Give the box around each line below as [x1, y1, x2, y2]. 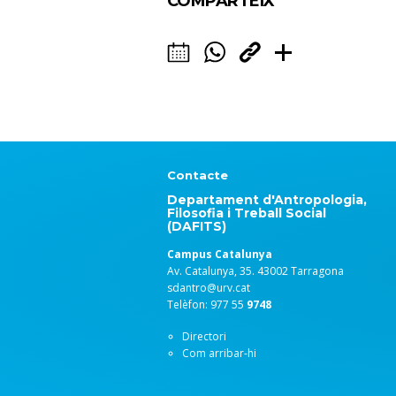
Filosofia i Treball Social [167, 205, 326, 221]
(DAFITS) [167, 218, 226, 234]
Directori [182, 329, 226, 344]
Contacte [167, 168, 228, 182]
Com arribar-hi [182, 346, 256, 361]
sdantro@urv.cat [167, 280, 250, 295]
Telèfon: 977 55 [167, 297, 247, 312]
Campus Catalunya [167, 247, 272, 262]
